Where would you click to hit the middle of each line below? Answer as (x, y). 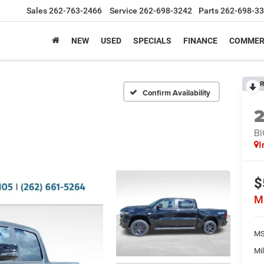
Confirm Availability (176, 93)
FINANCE (200, 40)
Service (123, 11)
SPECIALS (152, 40)
